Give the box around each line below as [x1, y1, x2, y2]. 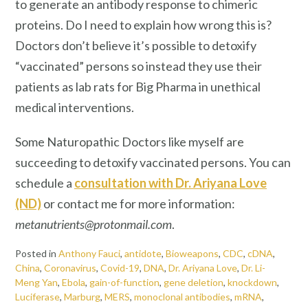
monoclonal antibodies [134, 291, 230, 303]
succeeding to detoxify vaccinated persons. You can [15, 155, 291, 170]
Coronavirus [44, 262, 96, 274]
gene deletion [164, 276, 223, 289]
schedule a [15, 175, 74, 191]
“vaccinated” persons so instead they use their [15, 58, 262, 74]
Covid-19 [100, 262, 140, 274]
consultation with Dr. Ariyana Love [74, 175, 267, 191]
